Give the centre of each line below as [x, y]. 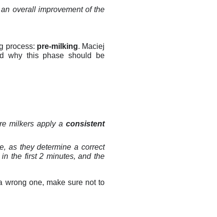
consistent [85, 124]
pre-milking [57, 46]
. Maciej [91, 46]
